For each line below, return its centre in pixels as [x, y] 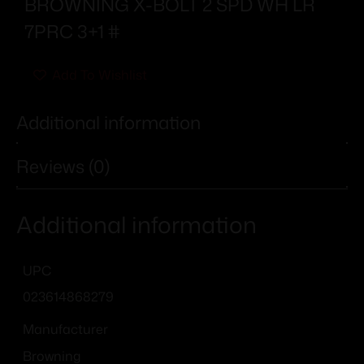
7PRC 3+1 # [72, 31]
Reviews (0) [63, 167]
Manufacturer [65, 329]
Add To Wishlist [100, 74]
